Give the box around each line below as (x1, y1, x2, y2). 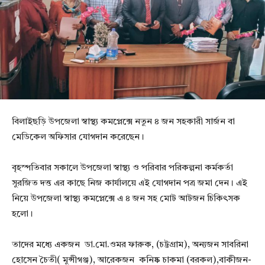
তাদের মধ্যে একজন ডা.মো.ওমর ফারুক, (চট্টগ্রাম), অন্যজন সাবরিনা (12, 241, 248, 250)
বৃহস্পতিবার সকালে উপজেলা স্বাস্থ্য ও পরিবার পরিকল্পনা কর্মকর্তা (12, 164, 233, 173)
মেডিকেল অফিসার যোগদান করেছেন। (12, 133, 144, 143)
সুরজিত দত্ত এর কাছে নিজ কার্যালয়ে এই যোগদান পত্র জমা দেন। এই (12, 179, 247, 189)
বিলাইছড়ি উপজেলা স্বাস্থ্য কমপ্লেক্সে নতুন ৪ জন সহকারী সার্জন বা (12, 118, 235, 127)
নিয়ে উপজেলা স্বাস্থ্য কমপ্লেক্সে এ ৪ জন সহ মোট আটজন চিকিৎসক (12, 195, 240, 204)
